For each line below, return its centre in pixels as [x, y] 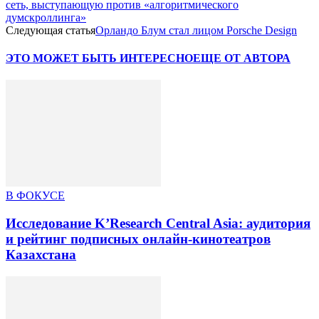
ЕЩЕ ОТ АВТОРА [242, 58]
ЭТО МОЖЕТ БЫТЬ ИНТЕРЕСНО [99, 58]
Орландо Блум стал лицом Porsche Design [196, 30]
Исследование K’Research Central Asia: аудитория [158, 224]
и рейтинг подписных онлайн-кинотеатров [138, 239]
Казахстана [41, 255]
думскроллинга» [46, 17]
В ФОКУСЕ [35, 196]
